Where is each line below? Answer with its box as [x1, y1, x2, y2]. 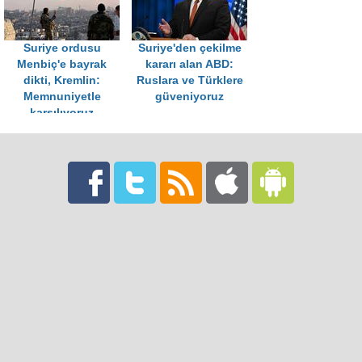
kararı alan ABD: [145, 58, 234, 71]
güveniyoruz [155, 90, 224, 103]
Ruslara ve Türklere [136, 74, 243, 87]
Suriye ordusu [23, 42, 101, 55]
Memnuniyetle [23, 90, 101, 103]
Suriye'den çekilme [137, 42, 242, 55]
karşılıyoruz [30, 107, 94, 120]
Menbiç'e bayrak [17, 58, 107, 71]
